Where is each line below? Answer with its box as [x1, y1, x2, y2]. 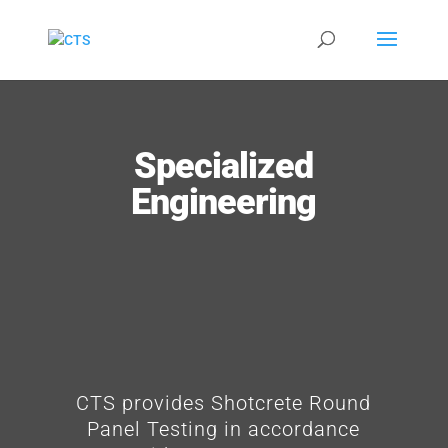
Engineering [131, 181, 317, 223]
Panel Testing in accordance [87, 417, 361, 441]
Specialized [134, 145, 314, 187]
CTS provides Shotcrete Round [76, 391, 372, 415]
